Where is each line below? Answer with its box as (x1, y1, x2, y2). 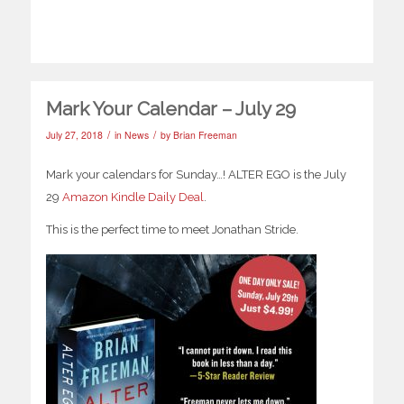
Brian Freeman (172, 128, 237, 142)
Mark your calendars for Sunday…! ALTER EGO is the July (45, 168, 346, 182)
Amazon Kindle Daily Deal (61, 190, 204, 205)
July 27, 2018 (45, 128, 103, 142)
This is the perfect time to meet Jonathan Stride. (45, 223, 298, 237)
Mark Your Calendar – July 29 (45, 97, 296, 121)
